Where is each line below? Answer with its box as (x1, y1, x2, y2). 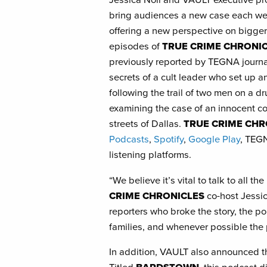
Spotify (154, 132, 184, 147)
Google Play (188, 132, 241, 147)
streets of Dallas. (109, 116, 184, 132)
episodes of (109, 39, 163, 54)
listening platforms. (109, 147, 192, 163)
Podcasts (109, 132, 150, 147)
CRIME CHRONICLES (109, 188, 205, 203)
